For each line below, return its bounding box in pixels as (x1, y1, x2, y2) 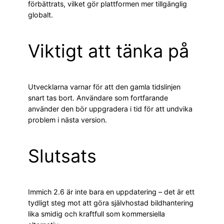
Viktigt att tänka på (28, 40, 189, 62)
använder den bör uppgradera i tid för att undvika (28, 104, 192, 113)
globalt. (28, 10, 53, 19)
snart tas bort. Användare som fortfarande (28, 93, 168, 102)
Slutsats (28, 145, 96, 167)
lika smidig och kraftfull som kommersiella (28, 209, 165, 218)
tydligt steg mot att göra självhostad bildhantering (28, 198, 193, 207)
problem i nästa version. (28, 115, 107, 124)
